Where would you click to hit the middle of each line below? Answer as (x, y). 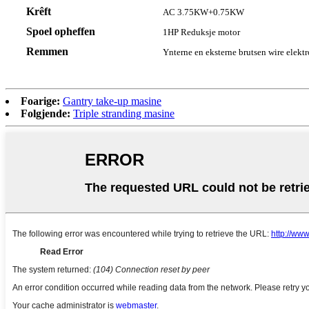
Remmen (47, 52)
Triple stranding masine (124, 114)
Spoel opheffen (61, 32)
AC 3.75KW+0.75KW (203, 12)
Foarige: (40, 101)
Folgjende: (46, 114)
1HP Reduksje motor (201, 32)
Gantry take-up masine (112, 101)
